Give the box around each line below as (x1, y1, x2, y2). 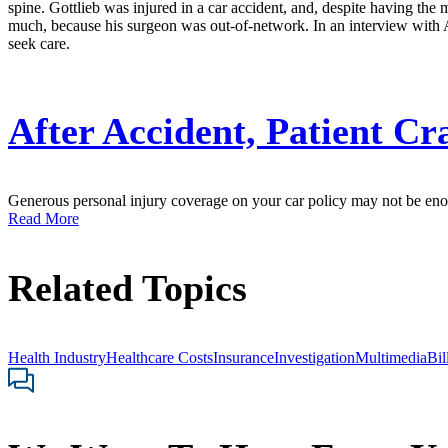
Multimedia (355, 349, 427, 367)
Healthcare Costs (106, 349, 213, 367)
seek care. (8, 35, 70, 53)
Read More (8, 210, 79, 228)
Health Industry (8, 349, 106, 367)
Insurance (213, 349, 274, 367)
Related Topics (8, 267, 247, 310)
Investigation (274, 349, 355, 367)
